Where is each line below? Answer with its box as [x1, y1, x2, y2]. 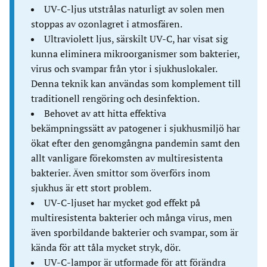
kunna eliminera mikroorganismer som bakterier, [31, 48, 240, 60]
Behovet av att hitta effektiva [44, 107, 166, 119]
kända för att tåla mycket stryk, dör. [31, 241, 181, 253]
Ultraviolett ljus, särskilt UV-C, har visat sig [44, 33, 228, 45]
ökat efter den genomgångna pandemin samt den [31, 137, 240, 149]
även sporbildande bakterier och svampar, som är [31, 226, 238, 238]
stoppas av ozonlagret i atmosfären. [31, 18, 182, 30]
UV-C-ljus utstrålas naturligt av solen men [44, 3, 225, 15]
